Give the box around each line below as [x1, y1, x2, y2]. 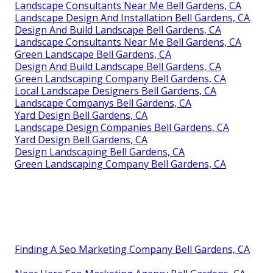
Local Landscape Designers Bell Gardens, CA [15, 83, 216, 97]
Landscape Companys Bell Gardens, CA [15, 96, 191, 110]
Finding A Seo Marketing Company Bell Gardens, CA [15, 242, 250, 256]
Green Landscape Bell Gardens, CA [15, 47, 171, 61]
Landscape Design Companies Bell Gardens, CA [15, 120, 229, 134]
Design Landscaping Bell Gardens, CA [15, 144, 185, 158]
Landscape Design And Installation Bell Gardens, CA [15, 10, 250, 24]
